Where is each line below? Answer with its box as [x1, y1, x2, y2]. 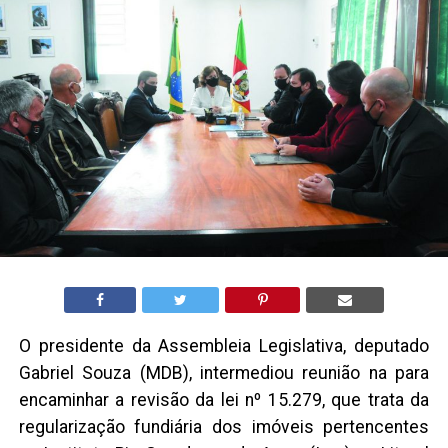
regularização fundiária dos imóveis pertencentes [18, 417, 430, 438]
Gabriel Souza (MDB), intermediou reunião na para [18, 363, 430, 384]
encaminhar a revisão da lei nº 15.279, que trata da [18, 390, 430, 411]
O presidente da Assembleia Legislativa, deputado [18, 336, 430, 357]
